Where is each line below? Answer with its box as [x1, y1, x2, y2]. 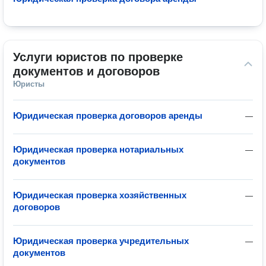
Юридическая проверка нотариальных [13, 144, 183, 154]
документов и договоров [13, 65, 160, 78]
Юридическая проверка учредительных [13, 236, 189, 246]
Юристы [13, 80, 45, 88]
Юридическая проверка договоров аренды [13, 110, 202, 121]
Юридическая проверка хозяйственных [13, 190, 186, 200]
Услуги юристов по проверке [13, 50, 183, 64]
